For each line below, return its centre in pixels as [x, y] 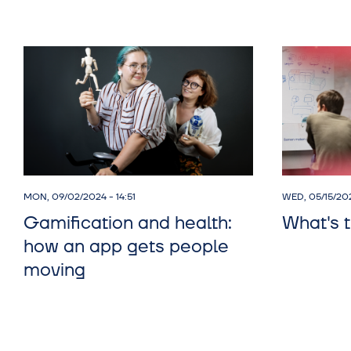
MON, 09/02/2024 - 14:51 [80, 197]
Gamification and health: [128, 223]
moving [54, 270]
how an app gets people [126, 246]
